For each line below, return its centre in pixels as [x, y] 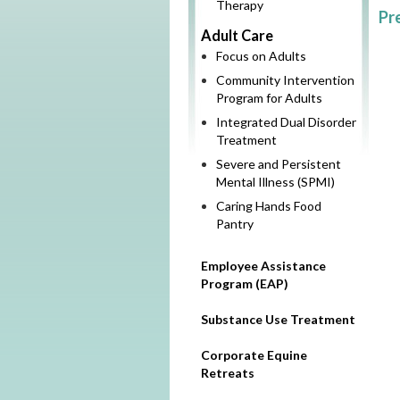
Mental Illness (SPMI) [275, 181]
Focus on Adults [261, 55]
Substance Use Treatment [278, 319]
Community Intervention [285, 79]
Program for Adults [269, 97]
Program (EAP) [245, 283]
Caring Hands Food [269, 205]
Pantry [235, 223]
